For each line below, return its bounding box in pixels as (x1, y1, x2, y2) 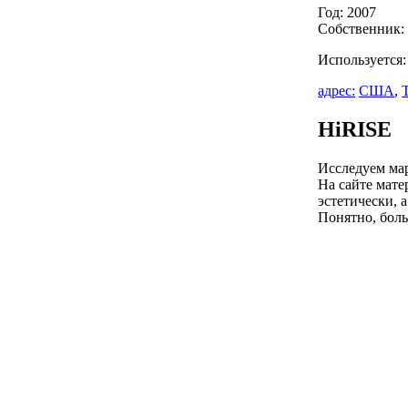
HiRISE (318, 117, 392, 141)
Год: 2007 (318, 4, 376, 20)
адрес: (318, 82, 355, 98)
